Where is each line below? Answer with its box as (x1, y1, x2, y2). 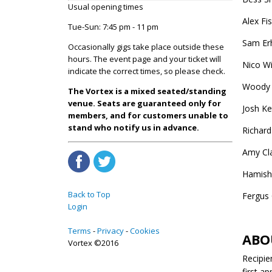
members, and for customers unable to (68, 109, 228, 121)
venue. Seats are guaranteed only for (68, 97, 221, 109)
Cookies (130, 225, 160, 236)
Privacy (97, 225, 124, 236)
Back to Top (68, 188, 110, 200)
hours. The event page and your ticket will (68, 53, 221, 64)
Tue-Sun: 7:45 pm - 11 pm (68, 21, 158, 32)
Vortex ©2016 (68, 237, 118, 248)
